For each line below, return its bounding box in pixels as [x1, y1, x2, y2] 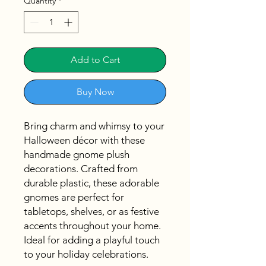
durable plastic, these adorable [24, 177, 159, 189]
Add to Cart [70, 54, 120, 66]
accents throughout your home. [24, 220, 161, 232]
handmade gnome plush [24, 148, 129, 161]
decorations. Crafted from [24, 163, 138, 175]
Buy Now [76, 86, 114, 98]
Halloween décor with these [24, 134, 145, 147]
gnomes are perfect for [24, 191, 124, 204]
